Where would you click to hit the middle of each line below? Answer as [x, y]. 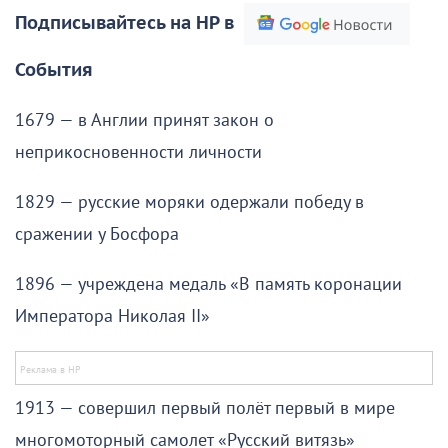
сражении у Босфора [97, 234]
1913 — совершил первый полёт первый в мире [205, 408]
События [54, 70]
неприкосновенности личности [138, 152]
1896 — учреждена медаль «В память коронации [208, 284]
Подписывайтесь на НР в [124, 23]
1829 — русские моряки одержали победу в [189, 202]
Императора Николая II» [112, 316]
